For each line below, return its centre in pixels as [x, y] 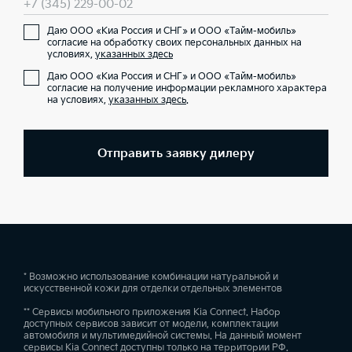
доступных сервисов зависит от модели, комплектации [151, 324]
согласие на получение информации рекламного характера [187, 88]
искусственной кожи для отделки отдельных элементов [153, 289]
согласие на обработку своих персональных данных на [174, 43]
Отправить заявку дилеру [176, 153]
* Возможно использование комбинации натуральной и [151, 277]
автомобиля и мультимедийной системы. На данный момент [163, 336]
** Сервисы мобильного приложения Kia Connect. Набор [152, 312]
